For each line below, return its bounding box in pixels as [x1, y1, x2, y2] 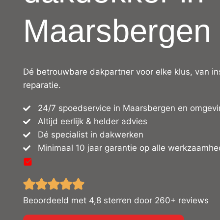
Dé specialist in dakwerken [38, 130, 143, 139]
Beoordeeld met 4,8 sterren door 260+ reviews [23, 195, 209, 205]
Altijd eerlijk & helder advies [38, 116, 147, 126]
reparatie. [23, 80, 61, 90]
